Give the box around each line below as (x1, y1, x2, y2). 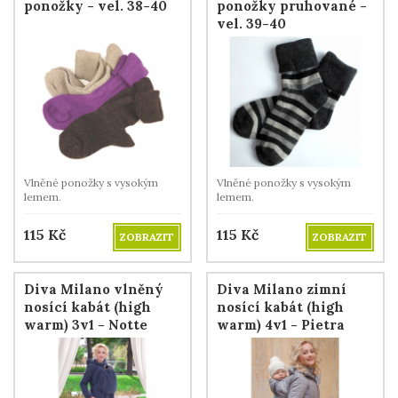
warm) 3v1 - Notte (24, 315, 147, 333)
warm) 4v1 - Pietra (217, 315, 345, 333)
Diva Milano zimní (217, 280, 346, 298)
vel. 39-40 (217, 14, 286, 32)
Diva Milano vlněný (24, 280, 163, 298)
